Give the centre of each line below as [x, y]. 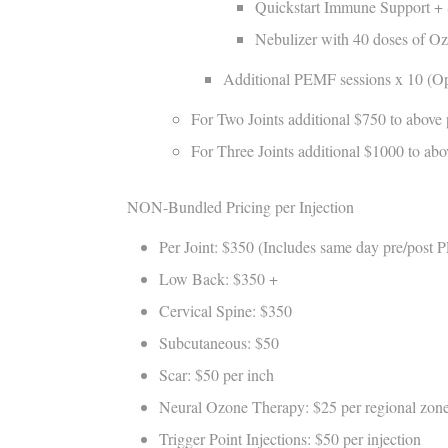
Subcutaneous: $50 [219, 342]
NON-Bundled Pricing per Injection [243, 206]
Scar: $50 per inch [216, 374]
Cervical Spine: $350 [225, 310]
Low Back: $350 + [218, 278]
